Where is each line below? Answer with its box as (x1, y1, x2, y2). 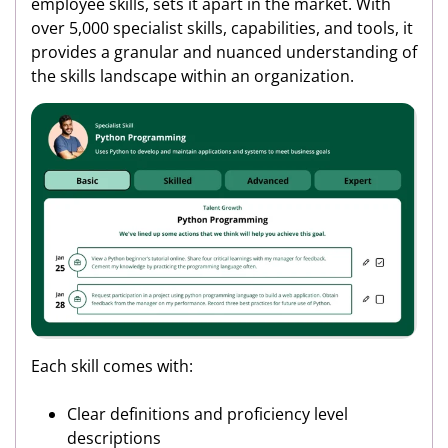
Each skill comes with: (31, 354, 193, 377)
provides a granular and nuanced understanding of (31, 41, 417, 64)
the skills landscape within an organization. (31, 65, 354, 88)
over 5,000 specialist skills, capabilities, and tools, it (31, 17, 413, 40)
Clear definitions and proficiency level (67, 402, 348, 425)
